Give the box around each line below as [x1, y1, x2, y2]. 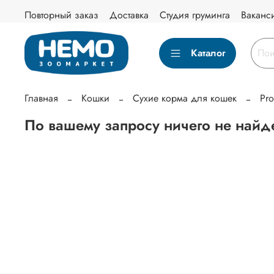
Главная [24, 91, 58, 106]
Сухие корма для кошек [133, 91, 237, 106]
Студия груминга [160, 8, 230, 23]
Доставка [109, 8, 149, 23]
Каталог [191, 45, 226, 60]
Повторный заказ [24, 8, 98, 23]
